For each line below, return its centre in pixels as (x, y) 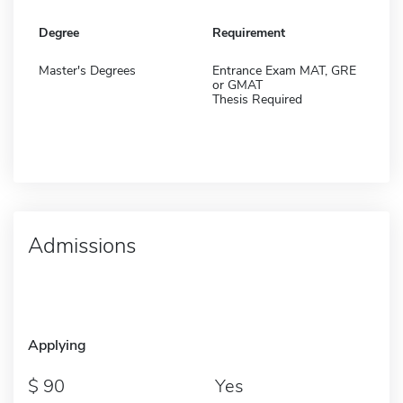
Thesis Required (257, 99)
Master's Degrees (87, 70)
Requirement (249, 32)
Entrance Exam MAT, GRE (284, 70)
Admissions (82, 245)
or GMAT (237, 85)
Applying (57, 345)
